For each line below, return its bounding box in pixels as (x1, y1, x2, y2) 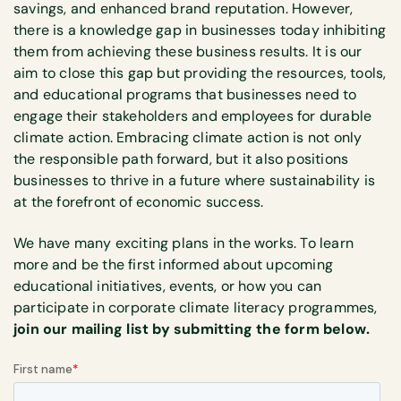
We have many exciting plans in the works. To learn (13, 234, 354, 253)
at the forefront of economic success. (13, 192, 264, 211)
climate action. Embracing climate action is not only (13, 127, 363, 147)
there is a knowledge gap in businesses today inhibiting (13, 20, 387, 39)
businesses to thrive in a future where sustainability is (13, 170, 376, 190)
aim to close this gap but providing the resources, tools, (13, 63, 387, 82)
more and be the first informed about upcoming (13, 255, 334, 275)
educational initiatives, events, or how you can (13, 277, 322, 296)
